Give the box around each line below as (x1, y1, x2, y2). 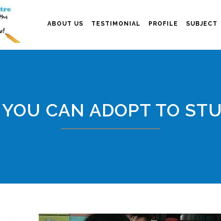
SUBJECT (186, 20, 218, 27)
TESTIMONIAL (91, 20, 141, 27)
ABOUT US (47, 20, 83, 27)
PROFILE (148, 20, 178, 27)
